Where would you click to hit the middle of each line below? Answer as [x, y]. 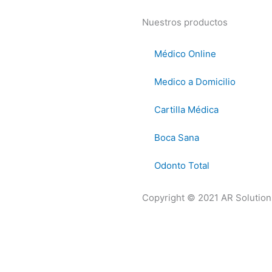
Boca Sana [177, 138]
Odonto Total [182, 165]
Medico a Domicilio [195, 82]
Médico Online [185, 54]
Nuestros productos [185, 22]
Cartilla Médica [186, 110]
